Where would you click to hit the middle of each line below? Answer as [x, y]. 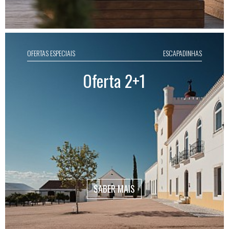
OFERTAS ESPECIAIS [51, 53]
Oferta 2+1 [114, 81]
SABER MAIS [114, 188]
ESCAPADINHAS [183, 53]
